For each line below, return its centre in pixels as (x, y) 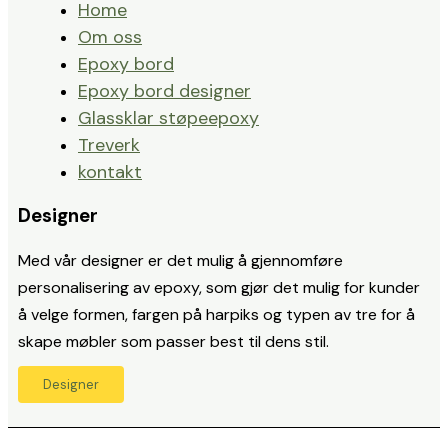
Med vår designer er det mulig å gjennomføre (180, 261)
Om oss (110, 36)
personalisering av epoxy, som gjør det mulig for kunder (219, 288)
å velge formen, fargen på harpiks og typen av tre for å (216, 315)
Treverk (109, 144)
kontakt (110, 171)
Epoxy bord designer (164, 90)
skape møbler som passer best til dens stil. (173, 342)
